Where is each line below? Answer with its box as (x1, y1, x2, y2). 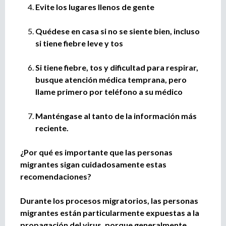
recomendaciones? (20, 171, 91, 181)
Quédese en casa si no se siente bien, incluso (35, 26, 200, 36)
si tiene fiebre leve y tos (35, 38, 123, 48)
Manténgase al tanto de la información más (35, 110, 197, 121)
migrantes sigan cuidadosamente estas (20, 159, 166, 169)
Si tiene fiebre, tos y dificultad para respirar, (35, 62, 198, 72)
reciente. (35, 123, 69, 133)
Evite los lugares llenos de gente (35, 2, 154, 12)
